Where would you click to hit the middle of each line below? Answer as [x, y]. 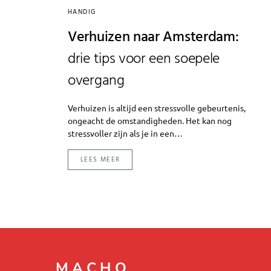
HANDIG [82, 12]
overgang [96, 81]
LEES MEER [100, 159]
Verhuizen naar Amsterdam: [153, 37]
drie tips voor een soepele [144, 59]
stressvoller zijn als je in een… [125, 133]
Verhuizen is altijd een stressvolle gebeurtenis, [157, 107]
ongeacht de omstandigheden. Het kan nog [150, 120]
